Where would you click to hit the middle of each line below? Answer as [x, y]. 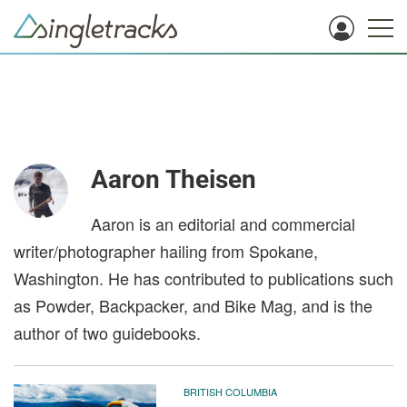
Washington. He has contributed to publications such [203, 278]
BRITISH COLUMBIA [230, 392]
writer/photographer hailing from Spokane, [166, 251]
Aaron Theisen [174, 179]
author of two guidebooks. [107, 333]
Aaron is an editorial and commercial [223, 223]
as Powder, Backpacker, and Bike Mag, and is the [193, 305]
